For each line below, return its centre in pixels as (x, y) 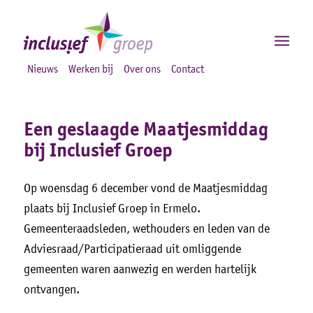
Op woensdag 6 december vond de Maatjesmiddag (145, 188)
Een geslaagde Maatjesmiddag (146, 129)
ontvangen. (51, 290)
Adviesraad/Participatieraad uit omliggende (132, 249)
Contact (187, 68)
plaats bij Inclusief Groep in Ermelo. (112, 209)
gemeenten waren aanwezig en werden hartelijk (140, 269)
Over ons (142, 68)
